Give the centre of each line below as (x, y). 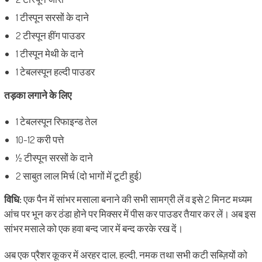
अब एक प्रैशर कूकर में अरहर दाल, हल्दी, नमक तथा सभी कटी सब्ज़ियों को (125, 255)
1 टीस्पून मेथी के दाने (49, 54)
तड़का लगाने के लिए (37, 95)
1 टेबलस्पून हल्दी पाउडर (55, 72)
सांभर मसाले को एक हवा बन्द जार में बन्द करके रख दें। (93, 228)
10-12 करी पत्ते (39, 139)
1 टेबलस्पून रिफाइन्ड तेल (56, 121)
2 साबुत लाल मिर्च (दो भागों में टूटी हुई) (78, 176)
